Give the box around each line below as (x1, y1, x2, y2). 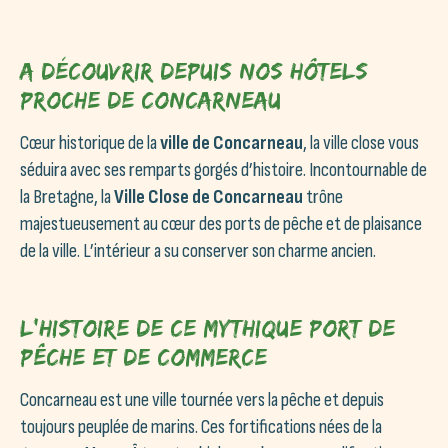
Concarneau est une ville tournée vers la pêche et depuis (20, 387, 384, 412)
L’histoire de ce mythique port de (20, 313, 395, 341)
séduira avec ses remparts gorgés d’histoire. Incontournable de (20, 157, 427, 182)
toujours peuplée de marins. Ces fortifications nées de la (20, 414, 382, 439)
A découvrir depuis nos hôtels (20, 56, 368, 84)
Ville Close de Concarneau (114, 184, 303, 209)
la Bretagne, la (20, 184, 114, 209)
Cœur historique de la (20, 130, 160, 155)
